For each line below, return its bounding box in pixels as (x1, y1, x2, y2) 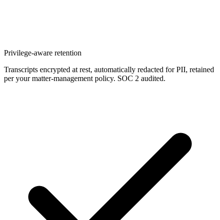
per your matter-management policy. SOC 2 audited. (4, 74, 165, 83)
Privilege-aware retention (4, 49, 82, 57)
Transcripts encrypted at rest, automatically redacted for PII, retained (4, 65, 214, 74)
